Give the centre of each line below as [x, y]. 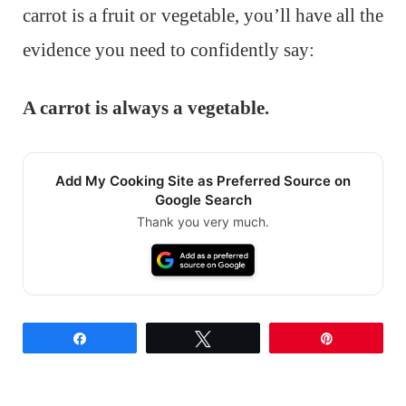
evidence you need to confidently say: [169, 50]
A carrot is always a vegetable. [146, 108]
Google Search [203, 200]
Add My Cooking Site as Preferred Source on [203, 181]
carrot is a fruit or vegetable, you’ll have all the [203, 16]
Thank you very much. [203, 222]
